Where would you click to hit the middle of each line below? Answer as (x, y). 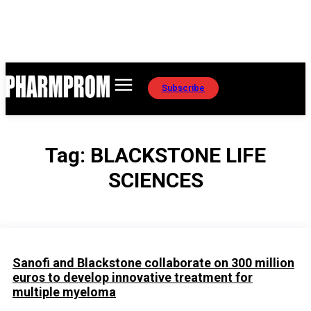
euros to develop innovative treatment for (133, 277)
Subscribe (183, 87)
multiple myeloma (64, 292)
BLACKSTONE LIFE (178, 155)
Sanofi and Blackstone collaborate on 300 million (153, 263)
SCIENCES (155, 180)
